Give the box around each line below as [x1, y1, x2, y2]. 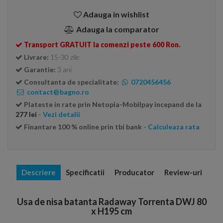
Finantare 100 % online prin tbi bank [24, 122, 142, 131]
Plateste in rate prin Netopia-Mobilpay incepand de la [24, 100, 202, 109]
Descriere [21, 168, 56, 177]
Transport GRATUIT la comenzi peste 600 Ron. [24, 40, 181, 49]
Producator [114, 168, 154, 177]
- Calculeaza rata [143, 122, 200, 131]
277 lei [15, 110, 37, 118]
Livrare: [24, 53, 50, 61]
